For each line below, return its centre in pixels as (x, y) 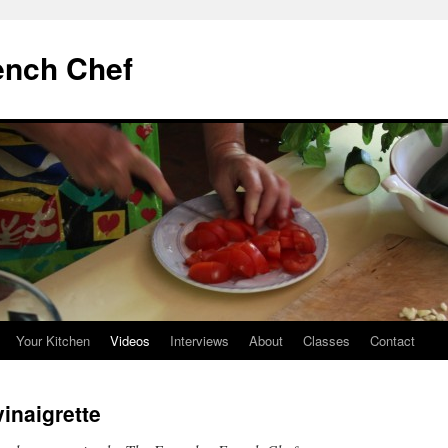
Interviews (199, 340)
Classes (326, 340)
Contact (392, 340)
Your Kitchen (53, 340)
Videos (130, 340)
